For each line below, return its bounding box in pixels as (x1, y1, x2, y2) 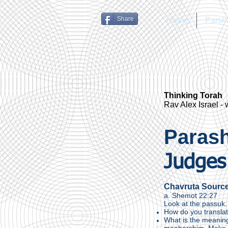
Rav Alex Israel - (164, 100, 225, 109)
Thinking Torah (164, 91, 222, 100)
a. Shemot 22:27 (164, 191, 217, 199)
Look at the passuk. (164, 199, 227, 208)
